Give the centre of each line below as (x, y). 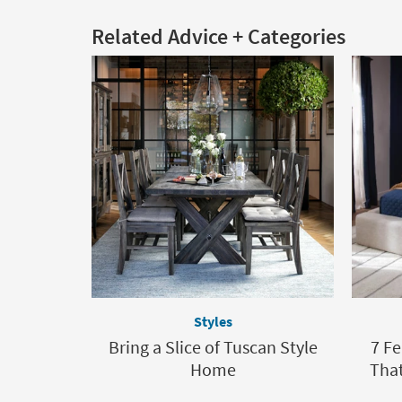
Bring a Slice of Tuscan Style (213, 347)
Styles (213, 321)
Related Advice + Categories (218, 36)
